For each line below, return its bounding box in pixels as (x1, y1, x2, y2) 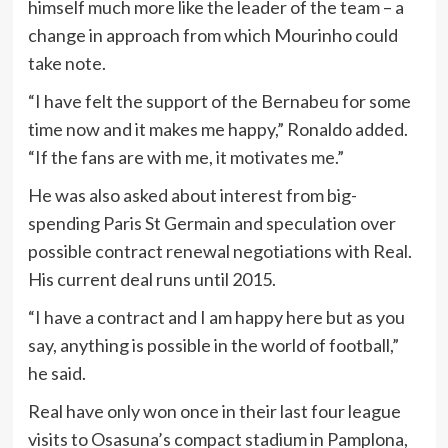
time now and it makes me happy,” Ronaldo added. (27, 117, 408, 140)
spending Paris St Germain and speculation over (27, 211, 396, 234)
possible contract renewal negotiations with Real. (27, 239, 412, 262)
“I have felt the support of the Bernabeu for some (27, 89, 411, 112)
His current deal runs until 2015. (27, 267, 276, 290)
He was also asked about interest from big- (27, 183, 357, 206)
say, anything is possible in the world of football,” (27, 333, 399, 356)
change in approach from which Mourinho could (27, 23, 398, 46)
